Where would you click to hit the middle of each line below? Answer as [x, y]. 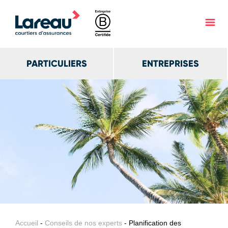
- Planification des [152, 223]
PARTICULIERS [56, 64]
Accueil [27, 223]
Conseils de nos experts [83, 223]
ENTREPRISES [170, 64]
